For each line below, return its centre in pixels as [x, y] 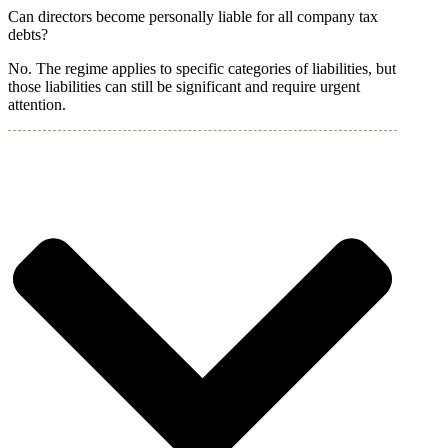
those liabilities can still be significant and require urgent [184, 87]
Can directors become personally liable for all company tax [193, 17]
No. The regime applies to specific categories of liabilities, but [202, 69]
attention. [37, 105]
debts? [28, 35]
